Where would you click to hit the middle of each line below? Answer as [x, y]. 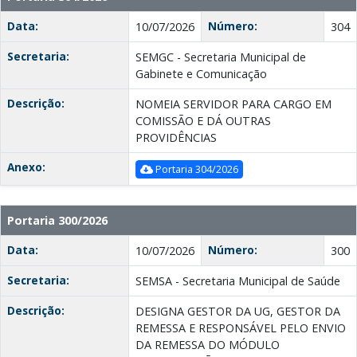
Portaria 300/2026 [57, 221]
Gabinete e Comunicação [201, 74]
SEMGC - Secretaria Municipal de [221, 57]
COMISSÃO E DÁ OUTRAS [203, 121]
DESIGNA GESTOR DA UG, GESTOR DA [238, 312]
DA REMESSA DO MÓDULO [208, 345]
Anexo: [26, 167]
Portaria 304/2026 [196, 169]
